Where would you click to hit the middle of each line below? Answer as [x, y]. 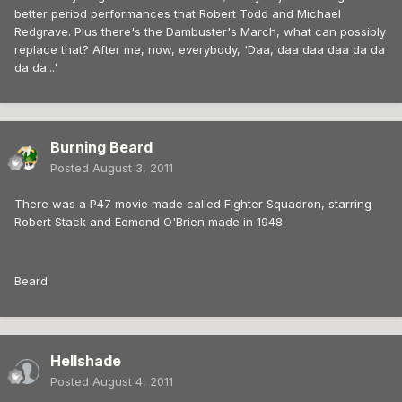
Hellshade [86, 361]
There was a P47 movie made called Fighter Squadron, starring [193, 204]
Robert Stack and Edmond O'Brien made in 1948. [150, 222]
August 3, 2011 [133, 168]
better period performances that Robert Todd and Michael [178, 14]
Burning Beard [101, 148]
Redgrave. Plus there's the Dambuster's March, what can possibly [200, 32]
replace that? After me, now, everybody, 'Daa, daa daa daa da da [200, 50]
